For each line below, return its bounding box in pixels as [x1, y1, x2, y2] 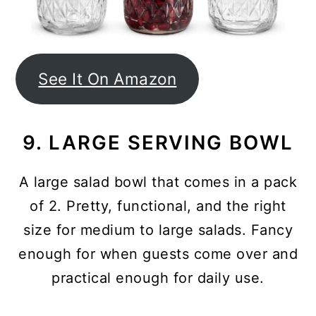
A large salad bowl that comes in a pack [18, 174, 298, 190]
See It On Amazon [38, 69, 177, 88]
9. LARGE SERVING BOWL [23, 130, 293, 154]
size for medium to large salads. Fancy [23, 221, 293, 238]
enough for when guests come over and [18, 245, 298, 262]
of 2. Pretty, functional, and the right [30, 197, 286, 214]
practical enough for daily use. [51, 269, 265, 286]
